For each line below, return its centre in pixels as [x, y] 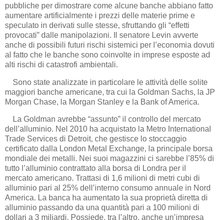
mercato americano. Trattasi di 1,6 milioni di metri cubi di [102, 178]
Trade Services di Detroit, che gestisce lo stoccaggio [96, 139]
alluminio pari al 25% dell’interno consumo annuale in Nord [108, 188]
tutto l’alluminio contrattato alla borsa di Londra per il [96, 168]
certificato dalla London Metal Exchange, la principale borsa [109, 149]
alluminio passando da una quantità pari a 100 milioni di [102, 208]
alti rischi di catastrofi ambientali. [61, 64]
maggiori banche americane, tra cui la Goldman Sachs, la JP [110, 92]
